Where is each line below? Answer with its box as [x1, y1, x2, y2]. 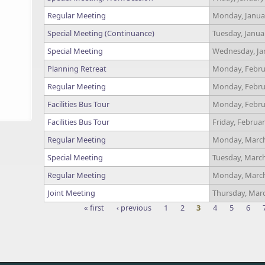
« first [84, 202, 105, 213]
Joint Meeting [47, 188, 95, 198]
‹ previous [117, 202, 152, 213]
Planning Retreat [47, 63, 106, 74]
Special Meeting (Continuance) [47, 28, 154, 38]
